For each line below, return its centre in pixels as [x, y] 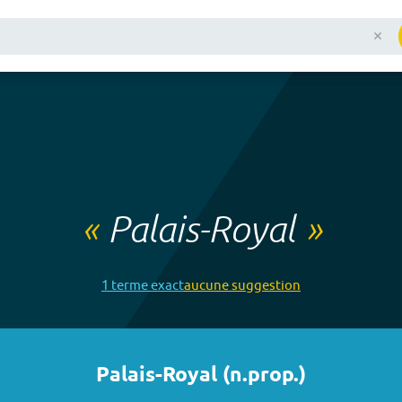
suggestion [265, 285]
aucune [206, 285]
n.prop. [264, 376]
